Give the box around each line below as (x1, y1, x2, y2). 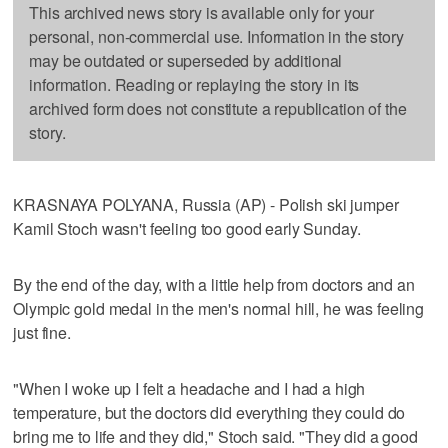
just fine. (13, 320, 71, 344)
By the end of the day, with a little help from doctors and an (13, 272, 415, 296)
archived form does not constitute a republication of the (29, 96, 407, 120)
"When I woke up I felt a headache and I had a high (13, 376, 366, 400)
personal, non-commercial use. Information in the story (29, 24, 404, 48)
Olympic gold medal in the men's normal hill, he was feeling (13, 296, 425, 320)
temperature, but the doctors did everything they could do (13, 400, 406, 424)
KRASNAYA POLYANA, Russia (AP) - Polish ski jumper (13, 192, 399, 216)
